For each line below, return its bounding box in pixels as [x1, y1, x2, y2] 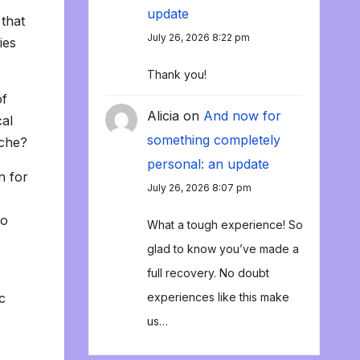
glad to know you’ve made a [146, 242, 299, 256]
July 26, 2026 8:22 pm [146, 31, 250, 44]
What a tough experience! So [146, 218, 303, 232]
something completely [146, 132, 280, 149]
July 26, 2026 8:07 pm [146, 182, 252, 194]
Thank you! [146, 67, 207, 82]
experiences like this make [146, 290, 289, 305]
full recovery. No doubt [146, 266, 269, 280]
